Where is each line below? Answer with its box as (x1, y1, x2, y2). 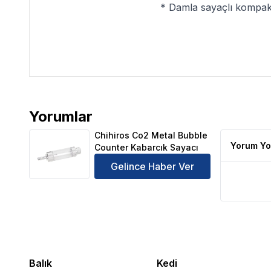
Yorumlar (29, 108, 93, 125)
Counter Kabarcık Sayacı (94, 142, 198, 152)
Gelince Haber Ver (111, 160, 194, 172)
